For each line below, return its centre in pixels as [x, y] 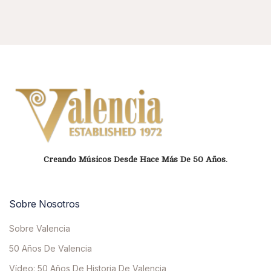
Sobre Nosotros [44, 204]
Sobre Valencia [40, 229]
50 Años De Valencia [51, 249]
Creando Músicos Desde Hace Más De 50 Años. [135, 160]
